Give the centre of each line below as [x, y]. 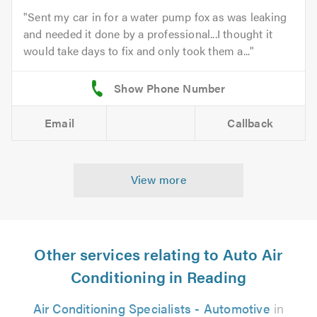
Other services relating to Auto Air [158, 253]
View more [158, 179]
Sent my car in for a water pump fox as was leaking [157, 16]
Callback [250, 122]
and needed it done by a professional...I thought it [148, 33]
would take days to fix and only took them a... [137, 50]
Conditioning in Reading [158, 276]
